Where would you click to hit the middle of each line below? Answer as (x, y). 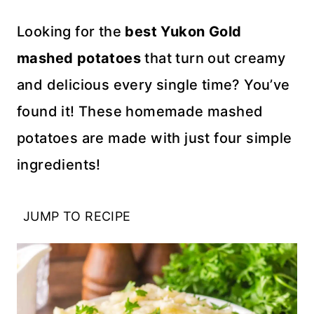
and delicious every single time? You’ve (153, 85)
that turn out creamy (213, 58)
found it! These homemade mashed (140, 111)
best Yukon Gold (183, 32)
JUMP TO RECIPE (77, 216)
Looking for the (71, 32)
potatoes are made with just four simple (155, 138)
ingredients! (59, 165)
